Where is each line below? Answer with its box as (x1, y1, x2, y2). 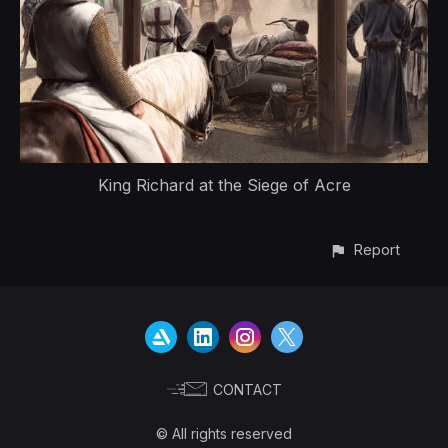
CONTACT (212, 381, 282, 398)
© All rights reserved (156, 425, 292, 442)
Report (354, 240, 400, 258)
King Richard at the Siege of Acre (97, 174, 351, 195)
